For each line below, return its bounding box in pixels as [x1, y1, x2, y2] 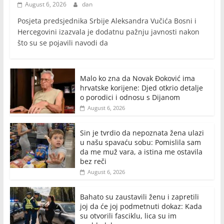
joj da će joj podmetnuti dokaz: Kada [79, 201, 202, 211]
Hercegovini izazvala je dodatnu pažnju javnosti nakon [17, 27, 199, 36]
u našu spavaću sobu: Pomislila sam [79, 137, 201, 147]
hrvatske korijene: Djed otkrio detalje [79, 83, 203, 92]
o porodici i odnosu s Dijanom [79, 92, 180, 102]
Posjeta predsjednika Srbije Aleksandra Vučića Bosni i [17, 16, 196, 25]
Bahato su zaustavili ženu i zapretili [79, 192, 199, 201]
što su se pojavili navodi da [17, 38, 108, 47]
